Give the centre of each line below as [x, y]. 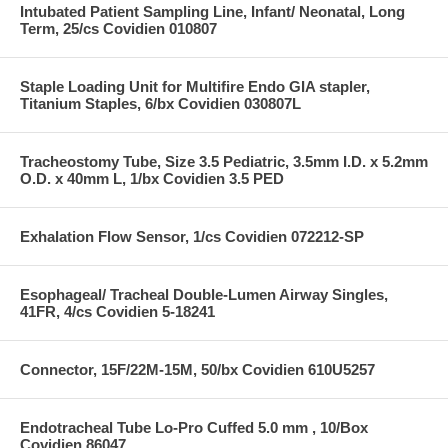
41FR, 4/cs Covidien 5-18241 [117, 311]
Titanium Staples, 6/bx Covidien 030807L [160, 103]
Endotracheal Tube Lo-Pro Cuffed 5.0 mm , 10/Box [194, 427]
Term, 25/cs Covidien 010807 [118, 28]
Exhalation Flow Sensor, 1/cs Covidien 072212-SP [192, 236]
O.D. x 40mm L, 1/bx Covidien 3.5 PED [152, 178]
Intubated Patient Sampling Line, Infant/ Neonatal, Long [212, 11]
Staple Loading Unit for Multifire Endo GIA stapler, [195, 86]
